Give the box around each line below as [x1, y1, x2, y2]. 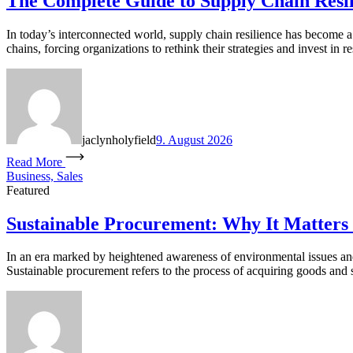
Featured [6, 183, 50, 197]
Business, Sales [6, 169, 83, 183]
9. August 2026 [156, 132, 232, 147]
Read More [6, 154, 62, 169]
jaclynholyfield [82, 132, 156, 147]
